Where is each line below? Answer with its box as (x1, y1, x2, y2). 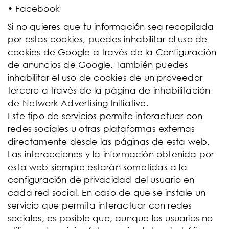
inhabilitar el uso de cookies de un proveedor (8, 72, 203, 83)
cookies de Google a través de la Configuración (8, 47, 217, 57)
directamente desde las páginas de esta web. (8, 136, 210, 147)
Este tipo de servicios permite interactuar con (8, 110, 203, 121)
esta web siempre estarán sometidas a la (8, 162, 187, 172)
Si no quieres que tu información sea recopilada (8, 21, 214, 32)
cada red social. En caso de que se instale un (8, 187, 206, 198)
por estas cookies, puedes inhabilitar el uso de (8, 34, 208, 44)
